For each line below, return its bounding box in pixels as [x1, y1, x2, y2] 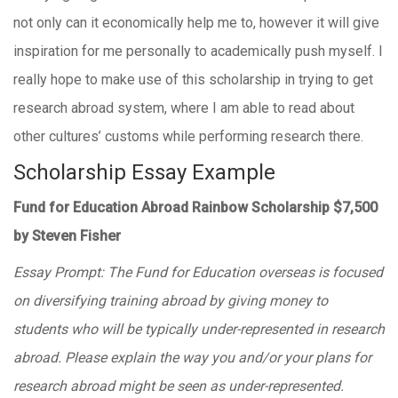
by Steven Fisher [13, 227, 121, 244]
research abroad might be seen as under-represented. [13, 378, 344, 394]
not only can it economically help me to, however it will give [13, 14, 379, 31]
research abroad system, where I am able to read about [13, 99, 354, 116]
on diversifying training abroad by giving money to [13, 292, 328, 309]
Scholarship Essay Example [13, 160, 275, 185]
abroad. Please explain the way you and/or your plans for [13, 349, 371, 366]
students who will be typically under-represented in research [13, 321, 385, 338]
